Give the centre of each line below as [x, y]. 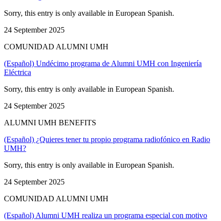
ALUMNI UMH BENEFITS [50, 122]
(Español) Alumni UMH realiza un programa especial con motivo [106, 215]
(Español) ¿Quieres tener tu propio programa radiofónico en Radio [107, 139]
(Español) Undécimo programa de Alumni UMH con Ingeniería [103, 63]
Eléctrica [18, 72]
